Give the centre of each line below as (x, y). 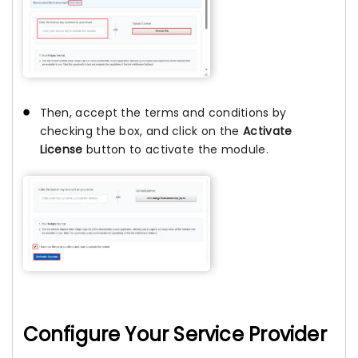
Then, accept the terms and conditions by (163, 113)
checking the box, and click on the (141, 131)
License (61, 150)
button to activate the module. (175, 150)
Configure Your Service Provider (175, 335)
